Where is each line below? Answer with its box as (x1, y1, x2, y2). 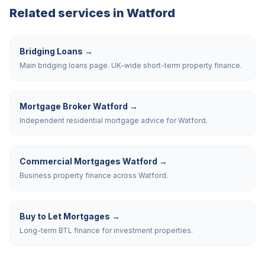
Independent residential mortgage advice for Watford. (20, 116, 208, 125)
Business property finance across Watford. (20, 171, 168, 180)
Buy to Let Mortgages (20, 211, 110, 221)
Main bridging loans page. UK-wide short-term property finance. (20, 61, 242, 70)
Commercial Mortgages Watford (20, 156, 157, 166)
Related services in (9, 6, 127, 20)
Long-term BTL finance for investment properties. (20, 226, 193, 235)
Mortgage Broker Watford (20, 101, 128, 111)
